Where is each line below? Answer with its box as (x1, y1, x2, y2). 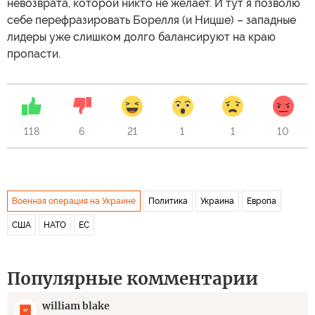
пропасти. (7, 46, 60, 60)
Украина (200, 195, 234, 206)
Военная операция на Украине (12, 195, 136, 206)
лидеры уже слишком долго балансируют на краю (7, 30, 276, 44)
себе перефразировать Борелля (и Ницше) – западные (7, 13, 296, 27)
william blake (42, 299, 110, 312)
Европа (247, 195, 276, 206)
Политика (148, 195, 188, 206)
